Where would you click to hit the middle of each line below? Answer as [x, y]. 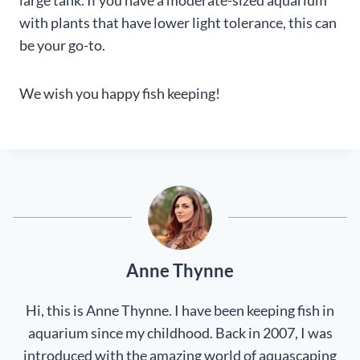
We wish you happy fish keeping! [120, 93]
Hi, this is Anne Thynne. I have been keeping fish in [180, 310]
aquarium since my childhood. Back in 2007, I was [180, 332]
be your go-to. [62, 45]
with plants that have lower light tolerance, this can [178, 22]
